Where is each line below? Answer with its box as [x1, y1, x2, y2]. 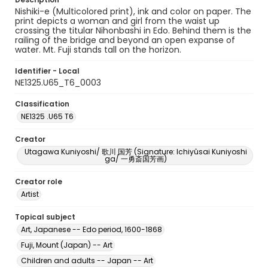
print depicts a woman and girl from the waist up [15, 15, 220, 27]
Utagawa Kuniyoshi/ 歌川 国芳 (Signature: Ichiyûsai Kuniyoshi [25, 147, 247, 157]
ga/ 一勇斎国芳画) [105, 154, 167, 164]
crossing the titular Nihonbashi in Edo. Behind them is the [15, 25, 251, 36]
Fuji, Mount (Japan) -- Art [21, 240, 112, 250]
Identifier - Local [15, 66, 80, 76]
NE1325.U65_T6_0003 [15, 77, 101, 89]
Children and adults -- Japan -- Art [21, 255, 153, 266]
